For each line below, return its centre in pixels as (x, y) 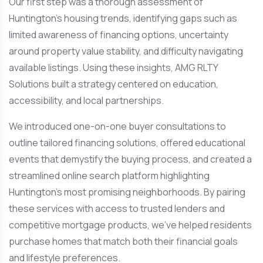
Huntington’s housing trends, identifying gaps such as (123, 18)
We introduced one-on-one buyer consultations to (117, 126)
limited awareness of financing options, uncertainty (119, 35)
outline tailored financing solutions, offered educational (127, 143)
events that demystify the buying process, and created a (130, 159)
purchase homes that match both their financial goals (123, 241)
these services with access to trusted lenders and (117, 208)
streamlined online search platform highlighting (109, 176)
